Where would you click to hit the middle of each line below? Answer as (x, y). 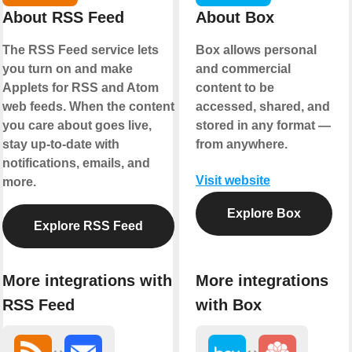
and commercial (243, 68)
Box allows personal (256, 49)
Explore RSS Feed (88, 225)
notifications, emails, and (76, 163)
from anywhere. (242, 144)
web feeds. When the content (88, 106)
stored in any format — (263, 125)
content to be (235, 87)
